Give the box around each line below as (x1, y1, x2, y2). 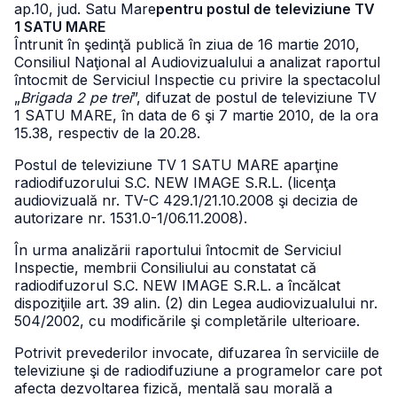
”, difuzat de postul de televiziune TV (132, 89, 377, 106)
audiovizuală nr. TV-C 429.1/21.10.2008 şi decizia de (14, 191, 358, 209)
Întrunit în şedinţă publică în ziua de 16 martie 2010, (14, 35, 360, 53)
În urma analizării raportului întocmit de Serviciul (14, 241, 341, 259)
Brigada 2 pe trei (20, 89, 132, 106)
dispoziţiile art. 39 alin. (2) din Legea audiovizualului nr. (14, 294, 378, 312)
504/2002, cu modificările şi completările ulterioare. (14, 312, 360, 330)
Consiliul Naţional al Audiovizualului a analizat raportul (14, 53, 380, 71)
